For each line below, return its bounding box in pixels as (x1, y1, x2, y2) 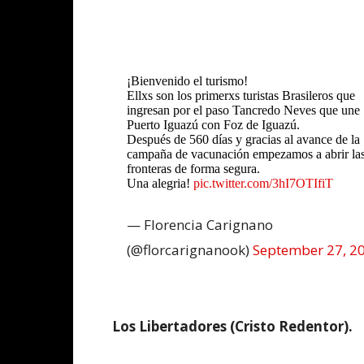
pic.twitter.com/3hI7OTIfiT (193, 176, 333, 191)
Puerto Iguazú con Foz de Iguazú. (127, 118, 300, 132)
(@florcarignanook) (127, 240, 253, 260)
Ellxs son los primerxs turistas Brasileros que (127, 89, 355, 103)
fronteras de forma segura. (127, 162, 260, 176)
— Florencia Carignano (127, 215, 273, 235)
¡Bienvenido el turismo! (127, 74, 248, 89)
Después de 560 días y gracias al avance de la (127, 132, 360, 147)
